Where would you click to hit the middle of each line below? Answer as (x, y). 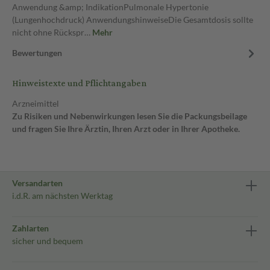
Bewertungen (37, 53)
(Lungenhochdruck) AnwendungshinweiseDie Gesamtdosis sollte (133, 20)
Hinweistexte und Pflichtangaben (79, 83)
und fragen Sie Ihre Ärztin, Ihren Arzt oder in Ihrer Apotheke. (126, 129)
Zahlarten (30, 228)
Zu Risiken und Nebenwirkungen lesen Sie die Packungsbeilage (130, 116)
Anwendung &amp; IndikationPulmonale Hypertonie (110, 7)
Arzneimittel (36, 103)
